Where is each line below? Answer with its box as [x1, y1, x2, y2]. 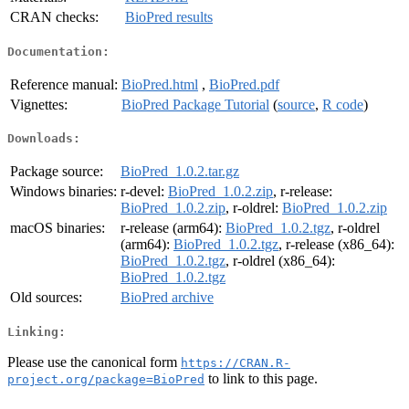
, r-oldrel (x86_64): [225, 253, 335, 269]
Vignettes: [10, 96, 68, 112]
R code [322, 96, 363, 112]
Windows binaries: [10, 184, 117, 200]
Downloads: [7, 131, 80, 146]
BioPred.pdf [209, 76, 279, 92]
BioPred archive [121, 289, 214, 306]
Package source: [10, 163, 103, 180]
